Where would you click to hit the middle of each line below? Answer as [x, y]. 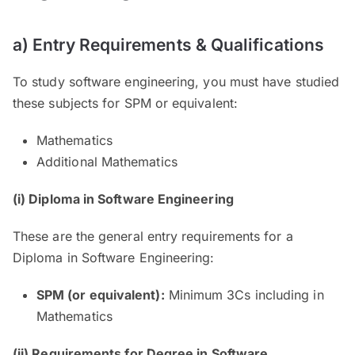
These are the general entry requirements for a [153, 236]
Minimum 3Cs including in [244, 294]
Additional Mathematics [107, 161]
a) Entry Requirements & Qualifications [169, 44]
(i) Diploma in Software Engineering [123, 198]
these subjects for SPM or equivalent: [125, 103]
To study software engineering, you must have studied [176, 81]
